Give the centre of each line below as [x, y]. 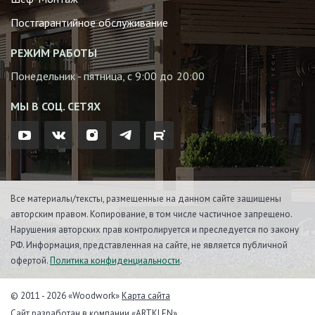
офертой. [30, 260]
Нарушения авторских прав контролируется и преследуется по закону [155, 229]
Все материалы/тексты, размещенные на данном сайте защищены [146, 198]
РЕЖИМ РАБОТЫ [54, 53]
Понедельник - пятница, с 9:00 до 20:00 [108, 76]
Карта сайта [146, 296]
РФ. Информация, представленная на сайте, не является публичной [149, 245]
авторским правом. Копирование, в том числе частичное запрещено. [151, 214]
